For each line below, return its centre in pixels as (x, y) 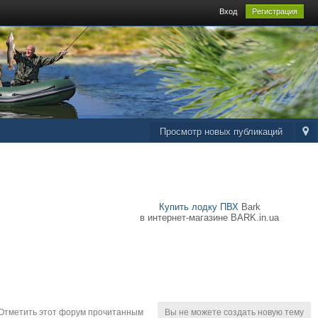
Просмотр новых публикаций (221, 132)
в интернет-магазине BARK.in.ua (209, 218)
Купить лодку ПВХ (198, 207)
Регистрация (275, 11)
